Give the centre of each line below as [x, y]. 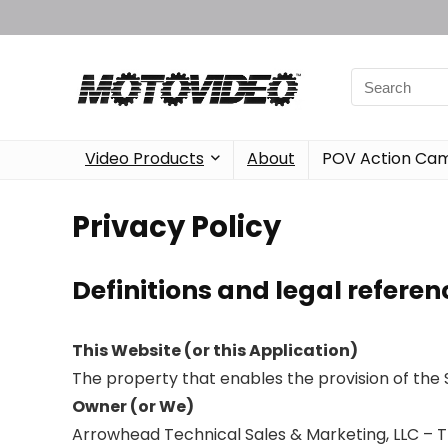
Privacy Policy [176, 226]
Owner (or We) [133, 406]
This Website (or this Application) [215, 350]
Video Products [144, 158]
